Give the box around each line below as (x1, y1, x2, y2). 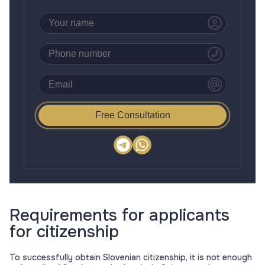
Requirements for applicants (9, 205, 230, 227)
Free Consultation (95, 110, 170, 121)
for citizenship (9, 221, 119, 243)
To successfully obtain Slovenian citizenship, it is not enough (9, 252, 252, 263)
